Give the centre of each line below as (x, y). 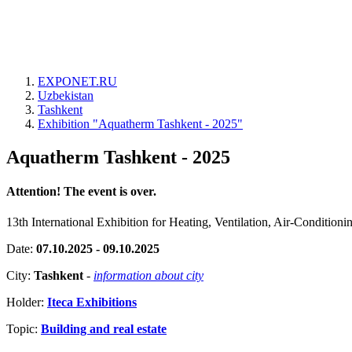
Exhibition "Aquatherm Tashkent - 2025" (140, 124)
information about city (148, 276)
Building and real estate (104, 329)
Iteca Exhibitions (92, 302)
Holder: (27, 302)
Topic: (24, 329)
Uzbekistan (66, 95)
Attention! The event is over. (81, 192)
